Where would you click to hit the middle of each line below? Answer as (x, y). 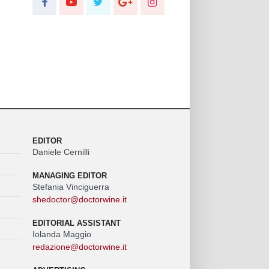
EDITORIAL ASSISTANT (76, 223)
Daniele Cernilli (61, 152)
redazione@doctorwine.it (79, 246)
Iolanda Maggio (62, 234)
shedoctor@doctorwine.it (79, 199)
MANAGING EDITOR (69, 175)
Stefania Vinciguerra (71, 186)
